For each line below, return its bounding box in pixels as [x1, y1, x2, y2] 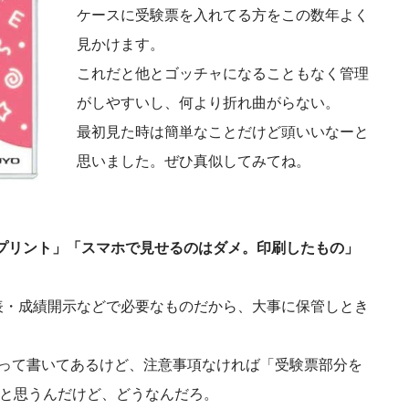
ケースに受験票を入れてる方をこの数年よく [77, 7, 369, 24]
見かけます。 [77, 37, 164, 53]
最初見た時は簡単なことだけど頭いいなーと [77, 124, 369, 141]
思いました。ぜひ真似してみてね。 [77, 153, 310, 170]
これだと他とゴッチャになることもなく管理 [77, 66, 369, 82]
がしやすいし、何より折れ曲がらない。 [77, 95, 340, 111]
